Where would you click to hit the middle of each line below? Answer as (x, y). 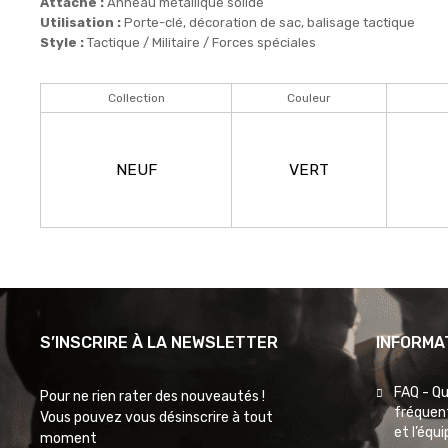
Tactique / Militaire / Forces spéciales (200, 42)
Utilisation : (80, 22)
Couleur (309, 97)
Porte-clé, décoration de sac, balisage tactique (268, 22)
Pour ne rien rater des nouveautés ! (152, 396)
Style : (62, 42)
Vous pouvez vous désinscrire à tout (156, 417)
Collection (136, 97)
